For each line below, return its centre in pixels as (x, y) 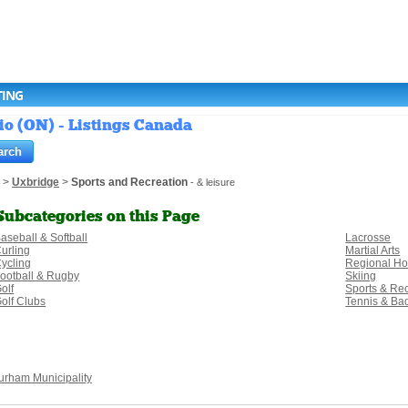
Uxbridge (36, 183)
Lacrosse (368, 238)
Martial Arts (373, 251)
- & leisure (211, 183)
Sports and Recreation (129, 183)
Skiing (361, 276)
